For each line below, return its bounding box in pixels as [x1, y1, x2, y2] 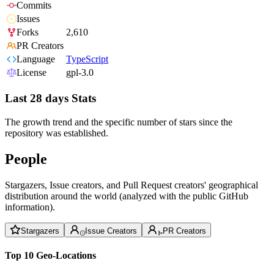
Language [17, 54, 55, 65]
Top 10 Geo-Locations [5, 250, 96, 261]
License [17, 67, 46, 78]
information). [5, 201, 55, 212]
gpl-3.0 [66, 67, 94, 78]
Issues [17, 13, 40, 24]
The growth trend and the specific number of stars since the [5, 116, 232, 127]
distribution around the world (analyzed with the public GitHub [5, 190, 248, 201]
